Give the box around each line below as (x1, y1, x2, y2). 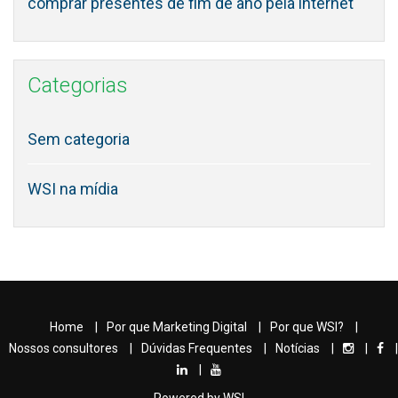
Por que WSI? (269, 320, 344, 335)
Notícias (275, 341, 320, 356)
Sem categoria (28, 130, 130, 149)
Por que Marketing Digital (106, 320, 247, 335)
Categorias (28, 73, 128, 99)
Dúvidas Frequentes (141, 341, 252, 356)
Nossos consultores (9, 341, 118, 356)
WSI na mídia (28, 179, 118, 199)
